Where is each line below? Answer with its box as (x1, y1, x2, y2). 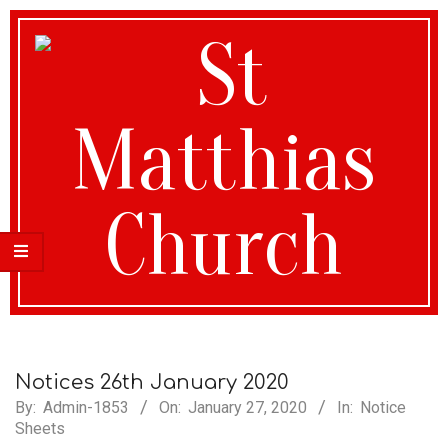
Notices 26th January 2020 (15, 371, 289, 394)
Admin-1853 (43, 398, 129, 417)
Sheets (15, 419, 65, 438)
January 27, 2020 (188, 398, 307, 417)
